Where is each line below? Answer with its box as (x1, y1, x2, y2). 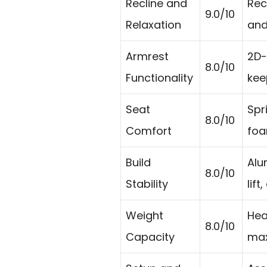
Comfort (126, 123, 172, 138)
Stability (126, 176, 168, 191)
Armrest (126, 48, 169, 64)
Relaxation (126, 17, 181, 32)
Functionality (126, 70, 193, 85)
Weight (126, 207, 163, 223)
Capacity (126, 229, 175, 244)
